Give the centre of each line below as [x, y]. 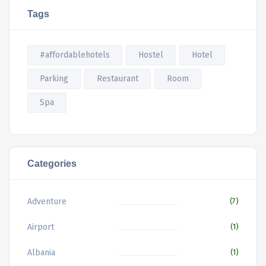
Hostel [151, 55]
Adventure [47, 201]
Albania [41, 252]
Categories [52, 163]
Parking [54, 78]
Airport [41, 227]
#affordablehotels [75, 55]
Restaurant [118, 78]
